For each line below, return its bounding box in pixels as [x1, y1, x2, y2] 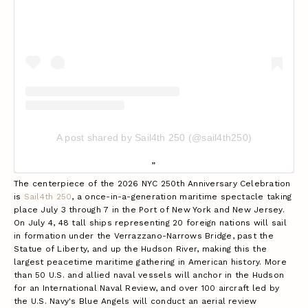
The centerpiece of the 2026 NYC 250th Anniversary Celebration [14, 178, 291, 188]
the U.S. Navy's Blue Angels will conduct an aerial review [14, 296, 257, 306]
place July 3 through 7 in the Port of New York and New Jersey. [14, 204, 285, 214]
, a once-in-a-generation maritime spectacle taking [71, 191, 292, 201]
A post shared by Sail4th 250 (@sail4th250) [56, 131, 252, 143]
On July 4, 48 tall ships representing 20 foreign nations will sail [14, 217, 287, 228]
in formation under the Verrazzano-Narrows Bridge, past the [14, 230, 274, 241]
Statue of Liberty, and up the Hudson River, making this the [14, 243, 267, 254]
